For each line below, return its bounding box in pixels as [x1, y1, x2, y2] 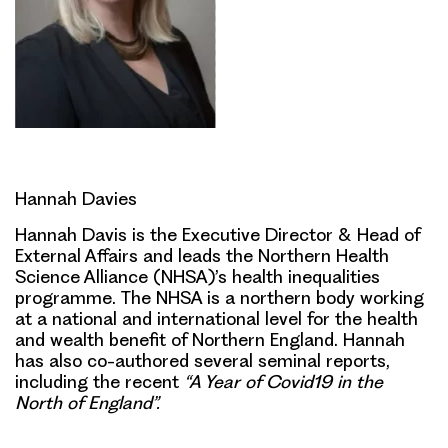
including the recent [15, 371, 184, 392]
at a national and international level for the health [15, 308, 418, 329]
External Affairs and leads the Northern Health [15, 245, 389, 266]
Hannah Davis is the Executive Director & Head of [15, 224, 420, 245]
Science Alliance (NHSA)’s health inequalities [15, 266, 380, 287]
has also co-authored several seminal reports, [15, 350, 390, 371]
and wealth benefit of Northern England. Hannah [15, 329, 405, 350]
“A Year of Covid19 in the [184, 371, 383, 392]
